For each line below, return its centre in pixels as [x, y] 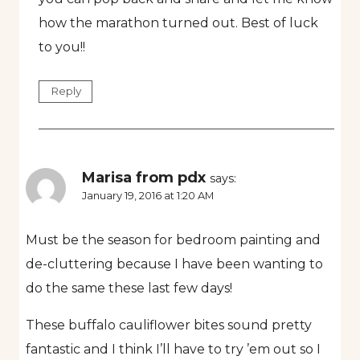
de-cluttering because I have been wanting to [174, 264]
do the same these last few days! [129, 288]
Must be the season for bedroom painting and [173, 239]
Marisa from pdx [144, 178]
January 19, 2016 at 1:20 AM [148, 196]
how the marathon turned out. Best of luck [178, 23]
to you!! [62, 47]
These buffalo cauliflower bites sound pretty [169, 325]
